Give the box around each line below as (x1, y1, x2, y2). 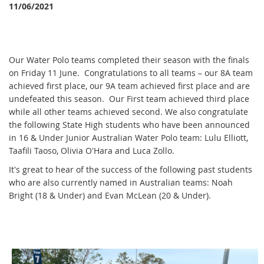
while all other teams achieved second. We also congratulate (9, 105, 248, 117)
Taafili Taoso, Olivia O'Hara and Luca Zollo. (9, 144, 174, 156)
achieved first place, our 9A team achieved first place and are (9, 80, 250, 91)
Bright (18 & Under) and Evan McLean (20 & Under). (9, 189, 211, 201)
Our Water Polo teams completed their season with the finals (9, 54, 249, 65)
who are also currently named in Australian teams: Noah (9, 176, 233, 188)
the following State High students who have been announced (9, 118, 250, 130)
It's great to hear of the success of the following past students (9, 163, 252, 175)
